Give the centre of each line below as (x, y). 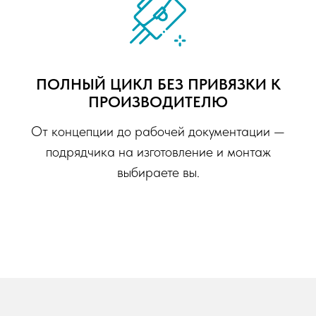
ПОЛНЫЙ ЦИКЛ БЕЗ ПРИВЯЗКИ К (158, 84)
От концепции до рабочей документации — (158, 132)
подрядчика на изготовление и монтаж (158, 152)
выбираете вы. (158, 172)
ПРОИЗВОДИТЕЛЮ (158, 102)
